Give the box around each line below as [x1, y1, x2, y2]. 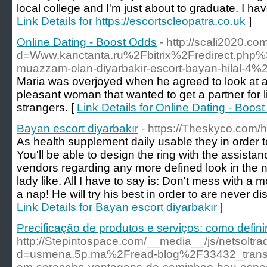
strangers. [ [17, 101, 77, 114]
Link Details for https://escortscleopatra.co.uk [17, 15, 246, 27]
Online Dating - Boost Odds [17, 36, 157, 48]
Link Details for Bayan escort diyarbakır [17, 201, 217, 213]
